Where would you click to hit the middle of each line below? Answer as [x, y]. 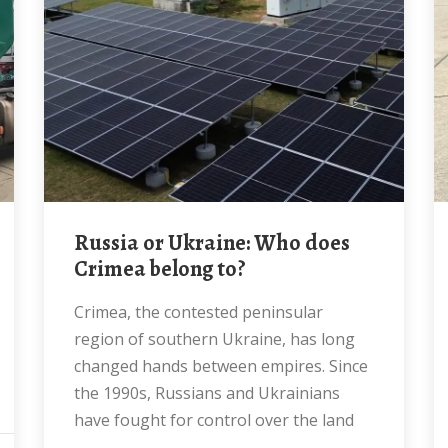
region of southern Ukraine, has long [214, 339]
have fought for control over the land [214, 420]
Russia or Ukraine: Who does [81, 243]
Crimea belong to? [160, 269]
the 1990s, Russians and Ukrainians [207, 393]
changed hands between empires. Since [221, 366]
